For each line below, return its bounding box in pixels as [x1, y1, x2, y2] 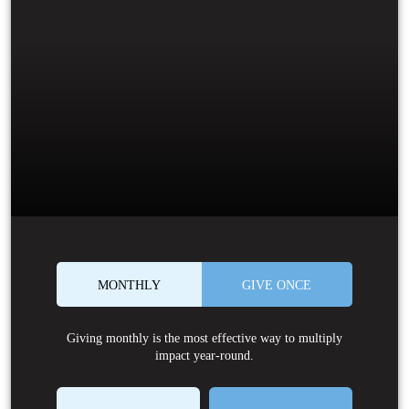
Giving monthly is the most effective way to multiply [67, 331, 342, 345]
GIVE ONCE [242, 278, 312, 292]
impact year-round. [155, 349, 254, 362]
